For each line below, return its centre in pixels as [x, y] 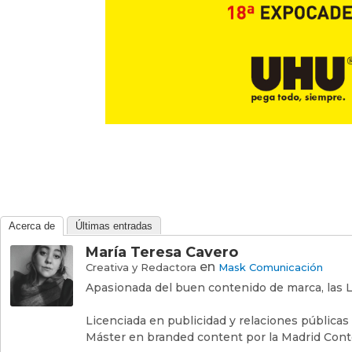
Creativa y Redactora [141, 268]
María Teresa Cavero [162, 253]
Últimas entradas [114, 226]
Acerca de [32, 226]
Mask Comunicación [271, 268]
